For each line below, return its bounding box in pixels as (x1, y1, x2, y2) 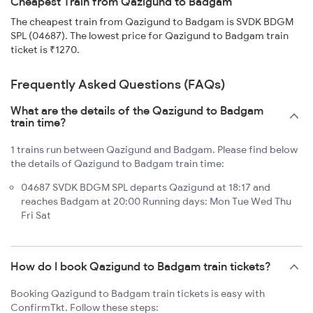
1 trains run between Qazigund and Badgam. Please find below (10, 143, 298, 156)
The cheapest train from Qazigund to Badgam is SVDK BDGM (10, 15, 293, 29)
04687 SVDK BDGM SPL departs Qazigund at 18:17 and (21, 181, 270, 194)
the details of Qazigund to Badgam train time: (10, 157, 224, 170)
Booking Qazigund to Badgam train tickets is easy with (10, 287, 265, 300)
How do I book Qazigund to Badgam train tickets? (10, 259, 271, 274)
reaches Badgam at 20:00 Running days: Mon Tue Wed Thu (21, 195, 291, 208)
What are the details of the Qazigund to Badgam (10, 103, 263, 118)
